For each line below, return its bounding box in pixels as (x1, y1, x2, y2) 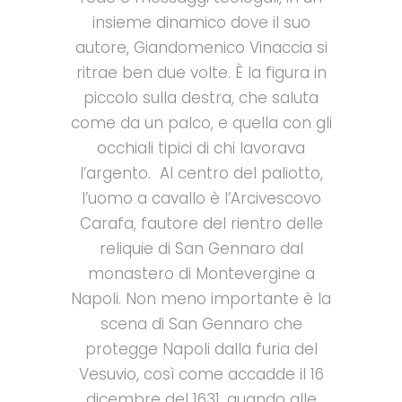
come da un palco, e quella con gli (70, 112, 332, 135)
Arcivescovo (230, 188, 321, 210)
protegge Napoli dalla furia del (84, 338, 318, 361)
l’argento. (79, 162, 160, 185)
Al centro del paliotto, (159, 162, 323, 185)
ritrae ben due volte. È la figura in (75, 62, 327, 84)
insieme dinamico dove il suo (92, 12, 310, 34)
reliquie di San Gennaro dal (99, 238, 303, 260)
